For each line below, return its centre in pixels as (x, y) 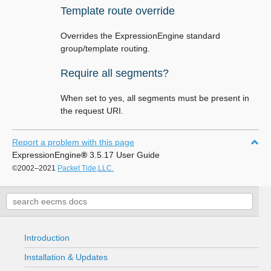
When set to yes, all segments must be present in (155, 98)
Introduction (47, 238)
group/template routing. (105, 48)
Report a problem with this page (73, 142)
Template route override (118, 11)
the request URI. (92, 111)
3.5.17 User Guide (123, 155)
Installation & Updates (66, 257)
